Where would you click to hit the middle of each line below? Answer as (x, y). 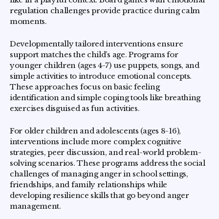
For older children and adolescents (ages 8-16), (95, 131)
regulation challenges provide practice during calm (105, 11)
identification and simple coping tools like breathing (105, 98)
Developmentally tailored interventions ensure (97, 44)
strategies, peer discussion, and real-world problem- (106, 153)
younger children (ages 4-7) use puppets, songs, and (105, 66)
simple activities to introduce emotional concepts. (101, 76)
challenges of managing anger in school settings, (99, 174)
